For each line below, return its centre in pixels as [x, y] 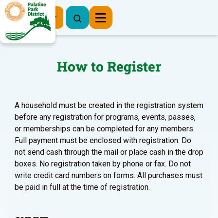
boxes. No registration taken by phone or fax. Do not [103, 164]
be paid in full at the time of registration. [82, 187]
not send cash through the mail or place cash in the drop [109, 152]
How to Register [109, 66]
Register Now [32, 17]
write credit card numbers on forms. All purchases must [109, 175]
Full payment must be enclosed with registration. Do [103, 140]
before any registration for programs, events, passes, [105, 117]
